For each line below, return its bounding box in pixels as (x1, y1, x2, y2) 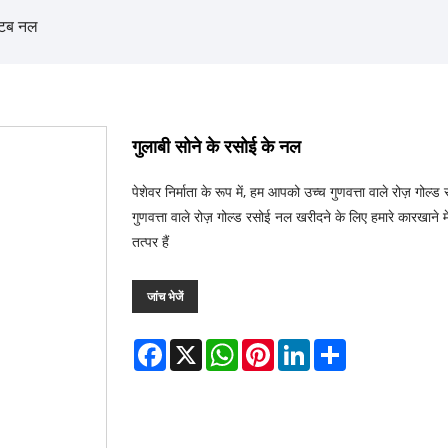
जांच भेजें (147, 287, 183, 305)
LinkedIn (310, 336, 367, 356)
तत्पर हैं (132, 231, 169, 251)
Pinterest (274, 336, 334, 356)
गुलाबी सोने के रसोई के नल (132, 133, 301, 158)
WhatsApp (238, 336, 307, 356)
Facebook (166, 336, 228, 356)
